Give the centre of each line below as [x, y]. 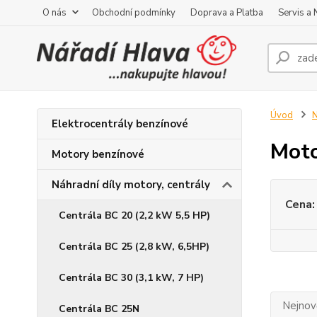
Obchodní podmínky [134, 13]
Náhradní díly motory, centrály [131, 185]
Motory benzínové [98, 154]
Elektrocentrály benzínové [120, 124]
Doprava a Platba [227, 13]
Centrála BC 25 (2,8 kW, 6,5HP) [134, 247]
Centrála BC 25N [99, 309]
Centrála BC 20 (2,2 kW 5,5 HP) [134, 215]
